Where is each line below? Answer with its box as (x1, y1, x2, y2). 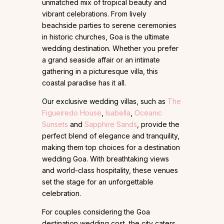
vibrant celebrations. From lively (42, 9, 146, 18)
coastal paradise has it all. (42, 78, 130, 87)
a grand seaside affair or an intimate (42, 55, 160, 64)
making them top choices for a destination (42, 143, 180, 152)
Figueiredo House (42, 108, 101, 117)
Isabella (105, 108, 130, 117)
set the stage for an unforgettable (42, 177, 153, 186)
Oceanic (134, 108, 162, 117)
